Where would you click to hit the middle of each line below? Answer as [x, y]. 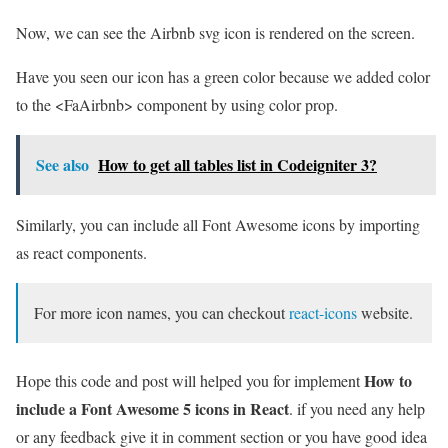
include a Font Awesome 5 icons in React [152, 408]
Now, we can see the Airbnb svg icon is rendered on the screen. [215, 32]
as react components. [81, 252]
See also [62, 164]
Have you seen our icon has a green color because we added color [223, 76]
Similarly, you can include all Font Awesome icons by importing [218, 224]
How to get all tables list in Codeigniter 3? [237, 164]
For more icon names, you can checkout [161, 312]
